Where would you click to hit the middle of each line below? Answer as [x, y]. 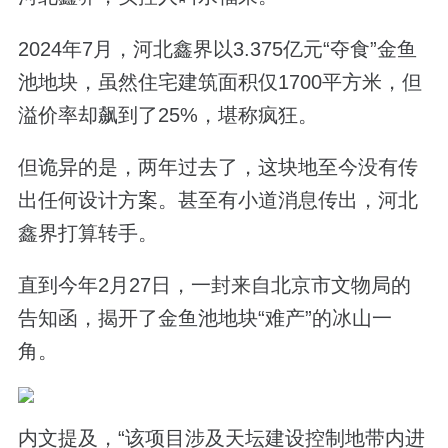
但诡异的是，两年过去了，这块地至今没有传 [217, 166]
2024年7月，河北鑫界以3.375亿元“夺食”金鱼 [217, 48]
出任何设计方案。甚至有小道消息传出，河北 [217, 199]
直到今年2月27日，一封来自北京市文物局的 [214, 284]
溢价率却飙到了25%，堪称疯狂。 [167, 114]
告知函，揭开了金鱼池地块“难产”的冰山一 [204, 317]
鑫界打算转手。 [87, 232]
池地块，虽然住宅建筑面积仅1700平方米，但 [219, 81]
